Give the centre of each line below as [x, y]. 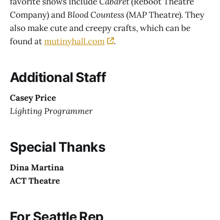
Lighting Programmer [52, 111]
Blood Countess [96, 15]
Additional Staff [58, 77]
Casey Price [33, 98]
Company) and [39, 15]
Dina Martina [37, 168]
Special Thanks [58, 147]
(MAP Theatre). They [164, 15]
